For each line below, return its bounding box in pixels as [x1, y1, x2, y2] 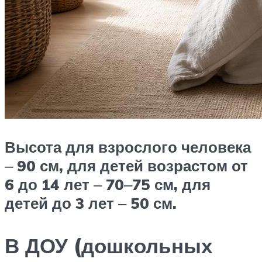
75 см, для [132, 174, 211, 194]
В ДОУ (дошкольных [5, 232, 212, 258]
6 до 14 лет [5, 174, 94, 194]
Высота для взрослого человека [5, 137, 251, 156]
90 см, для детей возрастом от [13, 156, 248, 175]
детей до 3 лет [5, 193, 118, 212]
